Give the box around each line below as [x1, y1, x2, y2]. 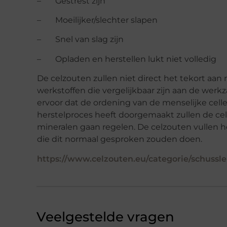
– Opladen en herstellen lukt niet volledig [37, 54, 216, 64]
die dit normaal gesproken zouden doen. [37, 134, 202, 144]
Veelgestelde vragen [36, 209, 174, 225]
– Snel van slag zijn [37, 34, 124, 45]
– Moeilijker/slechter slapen [37, 15, 158, 25]
